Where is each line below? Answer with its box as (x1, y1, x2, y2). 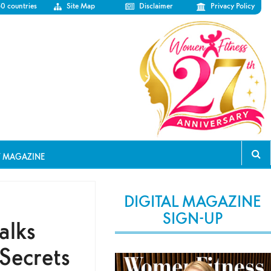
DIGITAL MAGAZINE (124, 191, 262, 211)
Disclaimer (139, 1, 174, 10)
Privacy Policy (211, 1, 255, 10)
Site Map (67, 1, 96, 10)
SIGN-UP (163, 208, 223, 228)
